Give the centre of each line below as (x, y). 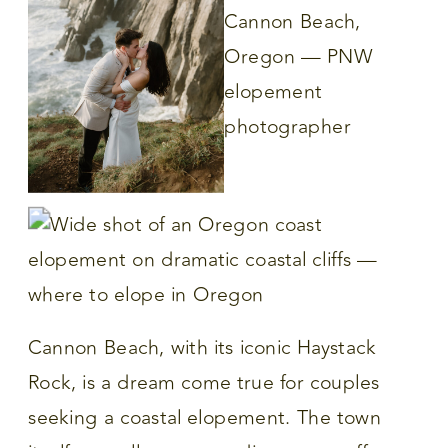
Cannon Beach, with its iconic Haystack (202, 348)
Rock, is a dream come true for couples (204, 383)
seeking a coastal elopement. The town (205, 418)
